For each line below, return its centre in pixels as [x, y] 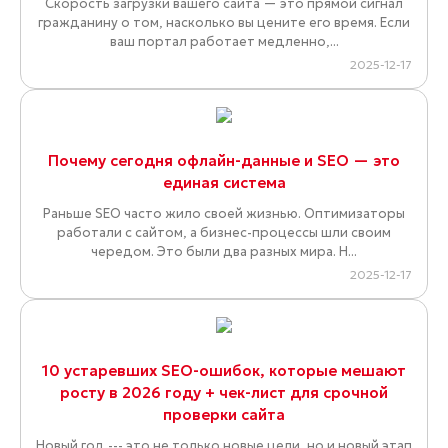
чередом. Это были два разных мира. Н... [224, 252]
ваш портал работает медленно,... [224, 42]
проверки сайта [224, 415]
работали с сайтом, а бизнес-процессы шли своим [224, 233]
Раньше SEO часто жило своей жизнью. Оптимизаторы [224, 214]
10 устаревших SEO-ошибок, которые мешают [224, 371]
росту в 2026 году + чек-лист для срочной [224, 393]
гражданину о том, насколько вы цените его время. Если [224, 23]
